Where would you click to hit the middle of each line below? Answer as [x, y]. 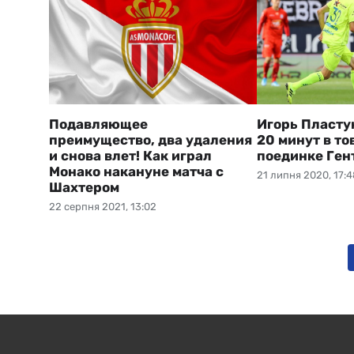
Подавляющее [98, 124]
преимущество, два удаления [151, 140]
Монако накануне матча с [136, 171]
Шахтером [84, 187]
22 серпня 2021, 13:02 [103, 207]
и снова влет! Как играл [130, 156]
